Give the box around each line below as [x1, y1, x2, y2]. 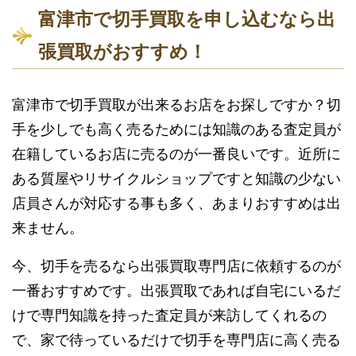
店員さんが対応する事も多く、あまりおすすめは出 [12, 195, 341, 211]
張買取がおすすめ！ [38, 41, 207, 62]
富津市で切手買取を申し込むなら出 [38, 8, 335, 29]
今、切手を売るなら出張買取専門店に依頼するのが [12, 258, 341, 275]
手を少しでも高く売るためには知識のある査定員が [12, 121, 341, 137]
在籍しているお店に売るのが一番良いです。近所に [12, 145, 341, 162]
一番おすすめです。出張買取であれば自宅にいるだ [12, 283, 341, 300]
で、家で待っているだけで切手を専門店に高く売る [12, 332, 341, 349]
